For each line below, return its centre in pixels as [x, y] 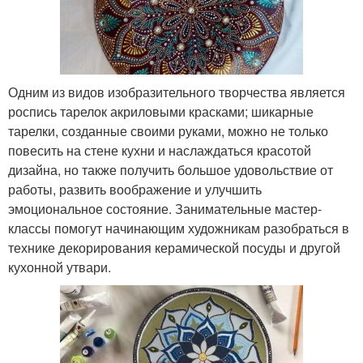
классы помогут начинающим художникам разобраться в [179, 228]
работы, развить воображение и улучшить [135, 189]
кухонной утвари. [60, 267]
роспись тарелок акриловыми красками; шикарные [161, 111]
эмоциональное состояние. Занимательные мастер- [165, 209]
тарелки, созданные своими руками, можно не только [168, 131]
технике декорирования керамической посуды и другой [174, 248]
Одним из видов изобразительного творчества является [177, 92]
